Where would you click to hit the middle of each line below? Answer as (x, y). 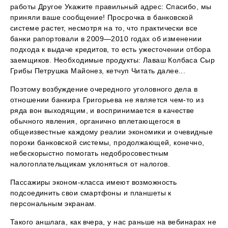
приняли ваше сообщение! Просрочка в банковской (102, 18)
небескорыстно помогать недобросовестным (90, 153)
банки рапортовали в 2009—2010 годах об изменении (106, 39)
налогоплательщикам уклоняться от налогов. (90, 164)
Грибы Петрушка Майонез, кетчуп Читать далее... (98, 71)
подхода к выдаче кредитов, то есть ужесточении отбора (111, 50)
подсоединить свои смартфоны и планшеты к (91, 193)
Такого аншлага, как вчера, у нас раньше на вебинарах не (113, 222)
